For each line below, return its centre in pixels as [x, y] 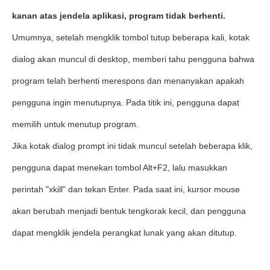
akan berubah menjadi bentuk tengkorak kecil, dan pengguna [129, 211]
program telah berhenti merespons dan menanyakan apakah [128, 81]
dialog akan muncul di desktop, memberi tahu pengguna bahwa [133, 59]
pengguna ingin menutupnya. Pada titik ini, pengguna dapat [126, 102]
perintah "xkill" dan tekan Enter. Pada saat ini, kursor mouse [126, 189]
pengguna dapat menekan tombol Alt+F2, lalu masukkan [120, 168]
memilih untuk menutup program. [75, 124]
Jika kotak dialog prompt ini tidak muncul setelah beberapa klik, [132, 146]
